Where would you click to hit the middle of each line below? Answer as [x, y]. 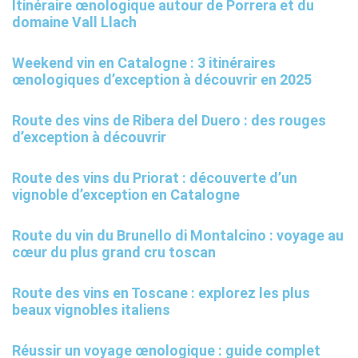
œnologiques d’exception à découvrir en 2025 [162, 80]
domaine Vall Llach [74, 22]
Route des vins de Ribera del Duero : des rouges [169, 121]
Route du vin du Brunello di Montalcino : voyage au [178, 236]
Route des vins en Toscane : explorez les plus [161, 293]
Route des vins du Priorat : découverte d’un [155, 178]
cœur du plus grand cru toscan [114, 253]
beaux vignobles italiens [91, 310]
